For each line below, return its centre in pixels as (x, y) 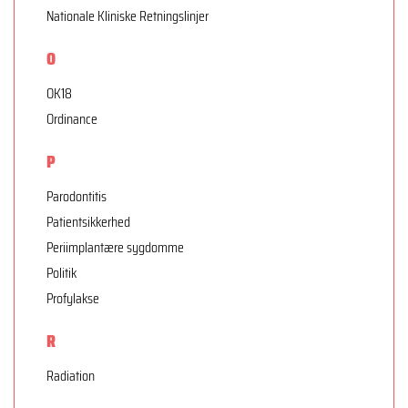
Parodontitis (76, 196)
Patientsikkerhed (88, 221)
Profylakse (73, 298)
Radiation (71, 375)
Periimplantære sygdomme (115, 247)
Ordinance (72, 118)
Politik (61, 272)
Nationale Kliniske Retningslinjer (127, 15)
